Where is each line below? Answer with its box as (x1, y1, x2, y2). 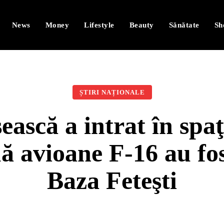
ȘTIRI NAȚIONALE (79, 88, 145, 96)
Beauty (129, 21, 154, 29)
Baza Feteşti (46, 166, 177, 194)
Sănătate (168, 21, 199, 29)
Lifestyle (84, 21, 114, 29)
